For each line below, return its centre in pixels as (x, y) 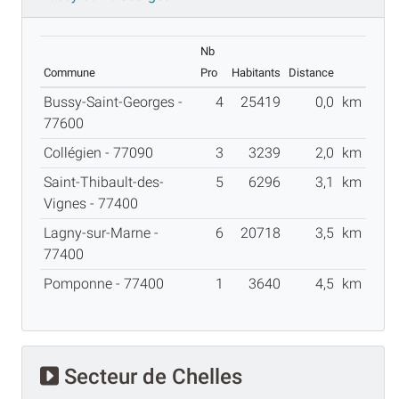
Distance (311, 72)
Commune (69, 72)
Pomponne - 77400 (107, 283)
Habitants (256, 72)
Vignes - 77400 (94, 203)
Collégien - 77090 (102, 152)
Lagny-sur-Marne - (101, 232)
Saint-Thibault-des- (104, 182)
